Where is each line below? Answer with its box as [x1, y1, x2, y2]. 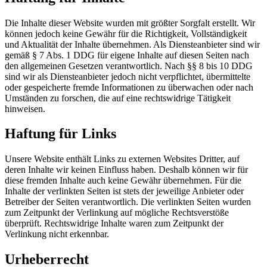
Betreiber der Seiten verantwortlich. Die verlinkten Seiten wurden [5, 197, 251, 207]
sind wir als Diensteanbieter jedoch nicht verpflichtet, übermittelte [5, 71, 250, 82]
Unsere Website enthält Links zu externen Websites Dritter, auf [5, 154, 240, 164]
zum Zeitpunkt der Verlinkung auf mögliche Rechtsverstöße [5, 207, 229, 218]
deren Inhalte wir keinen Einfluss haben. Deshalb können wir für [5, 164, 248, 175]
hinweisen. [5, 103, 45, 114]
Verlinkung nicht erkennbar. [5, 229, 109, 240]
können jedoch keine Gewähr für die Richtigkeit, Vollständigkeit [5, 28, 247, 39]
